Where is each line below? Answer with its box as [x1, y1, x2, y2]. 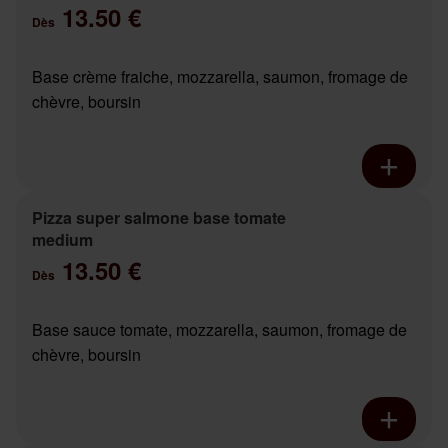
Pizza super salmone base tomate [32, 206, 286, 230]
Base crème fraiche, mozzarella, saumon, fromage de [32, 65, 408, 89]
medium [32, 228, 93, 252]
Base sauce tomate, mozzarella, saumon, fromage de [32, 318, 407, 342]
